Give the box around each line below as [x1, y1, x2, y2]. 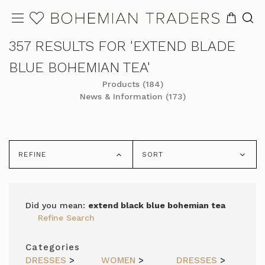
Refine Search [38, 213, 95, 222]
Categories [25, 242, 80, 253]
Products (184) [102, 79, 163, 89]
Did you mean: [25, 201, 88, 210]
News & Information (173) [79, 92, 186, 101]
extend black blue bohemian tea [88, 201, 225, 210]
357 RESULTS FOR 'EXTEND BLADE [9, 38, 235, 54]
